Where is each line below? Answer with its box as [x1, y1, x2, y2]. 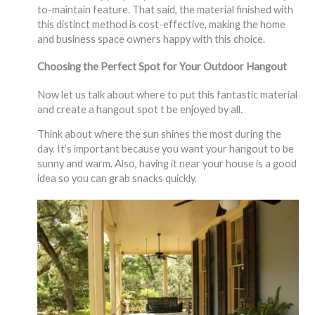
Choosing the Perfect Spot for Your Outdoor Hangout [37, 60, 287, 72]
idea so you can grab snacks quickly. [37, 172, 197, 185]
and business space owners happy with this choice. [37, 32, 265, 45]
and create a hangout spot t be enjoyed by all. [37, 103, 243, 115]
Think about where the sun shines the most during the [37, 128, 281, 141]
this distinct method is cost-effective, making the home [37, 18, 285, 30]
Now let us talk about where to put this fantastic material [37, 88, 297, 101]
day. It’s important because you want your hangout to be [37, 143, 294, 155]
